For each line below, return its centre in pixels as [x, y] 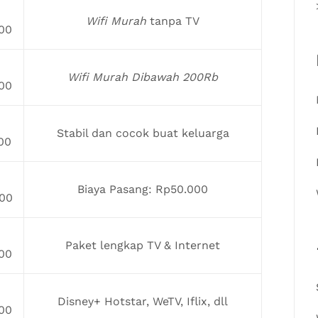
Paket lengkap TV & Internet [143, 245]
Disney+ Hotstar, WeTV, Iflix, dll [143, 301]
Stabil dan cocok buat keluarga [143, 133]
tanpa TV [173, 21]
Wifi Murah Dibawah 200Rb [143, 77]
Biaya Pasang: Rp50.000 [143, 189]
